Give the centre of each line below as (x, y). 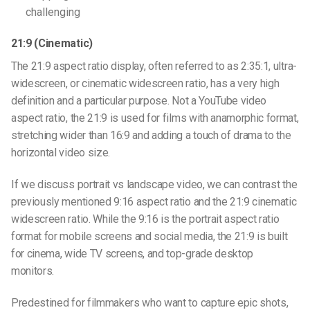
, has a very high (243, 84)
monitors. (34, 271)
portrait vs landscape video (140, 185)
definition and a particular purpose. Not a (105, 101)
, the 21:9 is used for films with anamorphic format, (182, 118)
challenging (54, 12)
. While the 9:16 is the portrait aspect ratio (184, 219)
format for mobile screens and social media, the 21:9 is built (149, 237)
